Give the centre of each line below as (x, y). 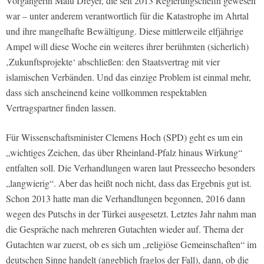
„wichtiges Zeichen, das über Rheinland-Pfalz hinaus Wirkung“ (124, 153)
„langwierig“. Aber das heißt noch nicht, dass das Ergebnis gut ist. (129, 183)
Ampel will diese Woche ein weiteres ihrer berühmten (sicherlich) (127, 47)
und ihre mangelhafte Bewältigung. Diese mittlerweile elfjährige (125, 31)
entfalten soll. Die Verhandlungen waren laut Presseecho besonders (131, 168)
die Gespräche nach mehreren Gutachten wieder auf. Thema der (125, 229)
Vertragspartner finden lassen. (61, 108)
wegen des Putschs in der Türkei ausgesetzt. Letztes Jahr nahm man (131, 214)
